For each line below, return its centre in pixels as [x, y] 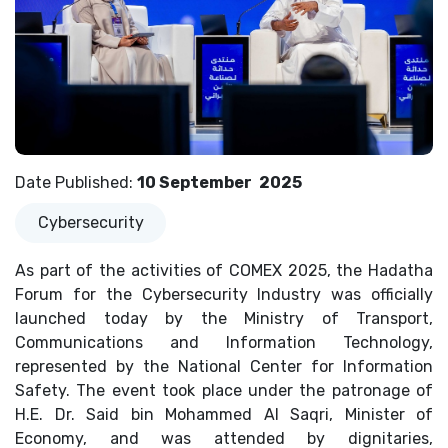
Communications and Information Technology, [224, 343]
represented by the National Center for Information [224, 367]
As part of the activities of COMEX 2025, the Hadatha [224, 271]
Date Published [72, 182]
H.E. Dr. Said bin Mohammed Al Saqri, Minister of [224, 415]
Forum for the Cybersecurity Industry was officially [224, 295]
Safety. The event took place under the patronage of [224, 391]
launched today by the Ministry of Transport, [224, 319]
